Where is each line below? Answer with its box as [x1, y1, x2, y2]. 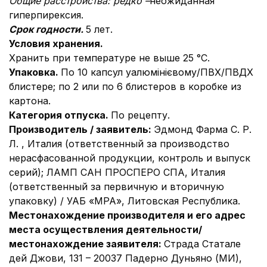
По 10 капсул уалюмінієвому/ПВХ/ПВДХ [61, 66, 253, 78]
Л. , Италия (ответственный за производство [9, 138, 229, 150]
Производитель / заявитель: [9, 123, 154, 135]
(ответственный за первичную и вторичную [9, 181, 224, 193]
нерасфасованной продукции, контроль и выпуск [9, 152, 250, 164]
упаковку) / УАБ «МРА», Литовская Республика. [9, 195, 240, 207]
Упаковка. [9, 66, 61, 78]
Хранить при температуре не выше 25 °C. [9, 52, 210, 64]
